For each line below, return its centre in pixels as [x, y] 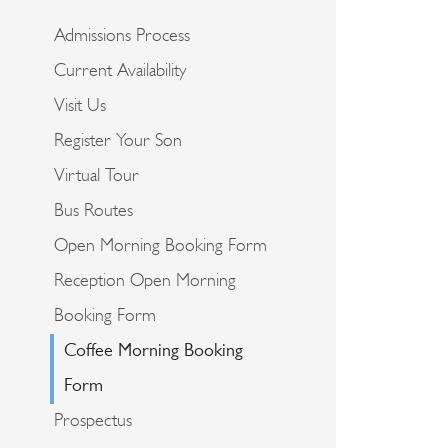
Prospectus [93, 422]
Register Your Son [118, 142]
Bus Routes [93, 212]
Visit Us [80, 107]
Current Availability [120, 72]
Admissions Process [122, 37]
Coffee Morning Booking [153, 352]
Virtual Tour [96, 177]
